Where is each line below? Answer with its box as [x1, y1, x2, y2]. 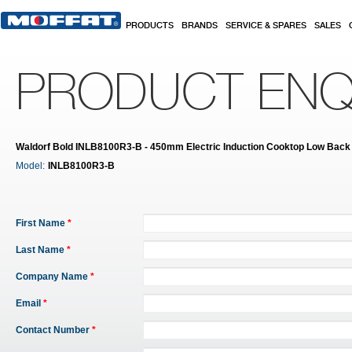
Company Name [16, 271, 90, 282]
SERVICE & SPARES [225, 21, 306, 31]
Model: [16, 160, 45, 171]
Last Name [16, 244, 67, 255]
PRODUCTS [126, 21, 174, 31]
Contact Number [16, 324, 92, 335]
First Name [16, 218, 68, 229]
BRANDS [181, 21, 218, 31]
